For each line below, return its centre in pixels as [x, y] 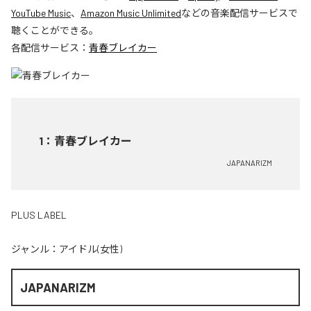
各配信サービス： [50, 48]
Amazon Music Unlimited [131, 13]
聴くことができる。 [55, 30]
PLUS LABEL [39, 215]
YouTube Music [41, 13]
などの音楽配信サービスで [239, 13]
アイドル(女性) [91, 249]
